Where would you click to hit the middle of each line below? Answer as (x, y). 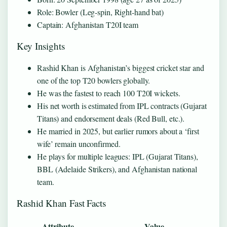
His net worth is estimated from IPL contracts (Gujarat (122, 106)
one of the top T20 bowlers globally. (94, 80)
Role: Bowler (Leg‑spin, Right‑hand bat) (101, 12)
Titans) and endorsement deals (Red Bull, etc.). (111, 118)
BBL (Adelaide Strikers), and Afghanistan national (117, 169)
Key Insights (41, 46)
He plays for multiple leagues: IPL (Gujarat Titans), (118, 156)
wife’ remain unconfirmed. (79, 144)
